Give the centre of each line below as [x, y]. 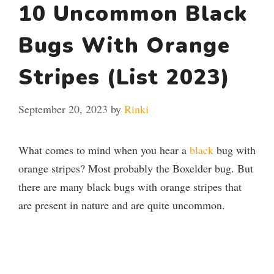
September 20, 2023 [63, 109]
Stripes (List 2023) [124, 77]
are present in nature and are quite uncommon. [122, 205]
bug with [235, 150]
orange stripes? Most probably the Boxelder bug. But [136, 168]
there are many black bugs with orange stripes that [130, 186]
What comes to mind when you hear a [104, 150]
